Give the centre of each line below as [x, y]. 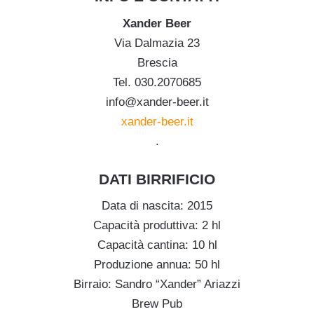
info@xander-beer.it [157, 102]
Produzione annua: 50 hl [157, 265]
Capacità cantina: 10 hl [157, 245]
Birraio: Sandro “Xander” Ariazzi [157, 285]
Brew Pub [157, 304]
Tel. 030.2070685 [157, 82]
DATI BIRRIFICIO [157, 179]
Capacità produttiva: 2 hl [157, 226]
